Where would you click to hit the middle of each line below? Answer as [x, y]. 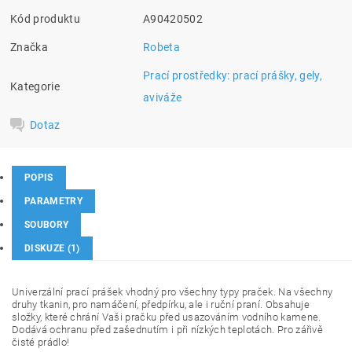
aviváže [163, 98]
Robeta [162, 48]
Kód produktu [45, 19]
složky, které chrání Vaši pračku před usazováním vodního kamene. [167, 317]
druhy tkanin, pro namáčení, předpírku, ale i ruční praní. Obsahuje [161, 305]
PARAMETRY [53, 202]
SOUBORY [47, 225]
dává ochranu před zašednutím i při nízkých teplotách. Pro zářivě [174, 330]
